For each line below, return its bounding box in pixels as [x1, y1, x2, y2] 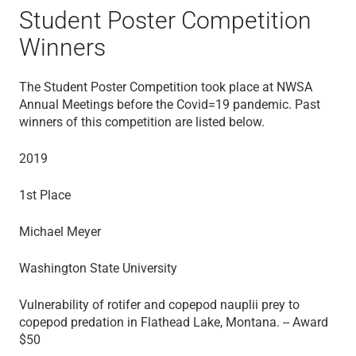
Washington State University [19, 260, 177, 276]
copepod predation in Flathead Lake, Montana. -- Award [19, 314, 328, 330]
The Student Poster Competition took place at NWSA [19, 79, 312, 95]
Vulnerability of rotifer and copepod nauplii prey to [19, 296, 300, 312]
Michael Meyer [19, 223, 101, 239]
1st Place [19, 187, 71, 203]
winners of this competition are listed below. [19, 114, 265, 130]
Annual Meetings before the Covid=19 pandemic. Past [19, 96, 320, 112]
